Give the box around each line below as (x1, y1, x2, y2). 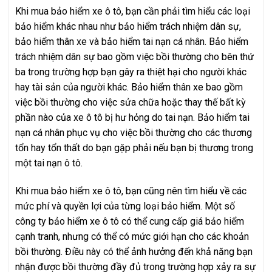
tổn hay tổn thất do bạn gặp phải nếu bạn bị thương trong (15, 141, 253, 154)
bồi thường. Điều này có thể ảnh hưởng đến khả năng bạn (15, 245, 253, 257)
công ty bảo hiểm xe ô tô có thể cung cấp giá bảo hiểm (15, 215, 244, 227)
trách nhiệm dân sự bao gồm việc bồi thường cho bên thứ (15, 50, 254, 63)
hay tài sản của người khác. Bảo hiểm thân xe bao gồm (15, 81, 243, 93)
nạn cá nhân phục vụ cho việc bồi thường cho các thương (15, 126, 252, 138)
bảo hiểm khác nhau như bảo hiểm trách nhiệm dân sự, (15, 20, 241, 32)
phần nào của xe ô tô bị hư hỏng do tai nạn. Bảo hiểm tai (15, 111, 250, 123)
